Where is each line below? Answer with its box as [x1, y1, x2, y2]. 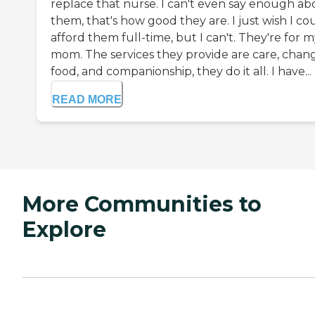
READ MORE [52, 94, 122, 106]
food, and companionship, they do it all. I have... [51, 65, 311, 79]
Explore [22, 217, 106, 243]
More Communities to [22, 191, 262, 218]
